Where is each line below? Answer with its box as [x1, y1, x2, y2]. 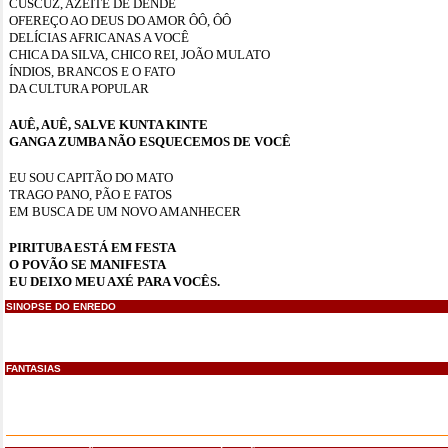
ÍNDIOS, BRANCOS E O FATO [9, 64, 175, 79]
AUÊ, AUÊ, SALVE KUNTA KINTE [9, 117, 208, 132]
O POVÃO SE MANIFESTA [9, 257, 166, 272]
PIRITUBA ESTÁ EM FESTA [9, 240, 176, 255]
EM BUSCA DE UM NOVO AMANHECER [9, 204, 241, 219]
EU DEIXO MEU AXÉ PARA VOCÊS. [9, 274, 220, 289]
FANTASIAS [6, 363, 61, 374]
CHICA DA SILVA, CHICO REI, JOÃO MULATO [9, 47, 270, 62]
